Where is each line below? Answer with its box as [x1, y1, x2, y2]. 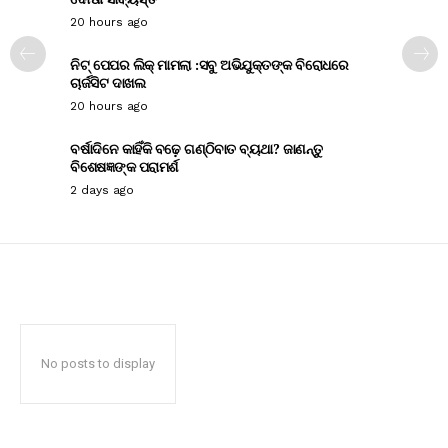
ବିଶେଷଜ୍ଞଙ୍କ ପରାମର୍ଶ [70, 157, 178, 176]
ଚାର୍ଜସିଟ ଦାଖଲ [70, 73, 145, 92]
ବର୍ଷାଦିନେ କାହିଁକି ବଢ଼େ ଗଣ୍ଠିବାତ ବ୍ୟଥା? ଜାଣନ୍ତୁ [70, 139, 323, 158]
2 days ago [70, 183, 134, 197]
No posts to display [41, 356, 155, 371]
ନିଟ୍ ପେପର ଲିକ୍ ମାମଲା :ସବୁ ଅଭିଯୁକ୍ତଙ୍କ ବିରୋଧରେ [70, 55, 348, 74]
